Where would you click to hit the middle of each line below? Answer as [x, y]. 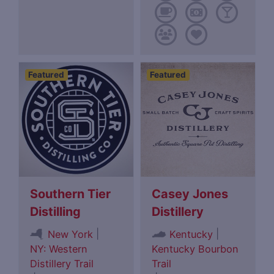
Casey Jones [190, 194]
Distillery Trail [62, 264]
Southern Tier [71, 194]
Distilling [56, 212]
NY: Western [59, 249]
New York [70, 234]
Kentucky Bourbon [195, 249]
